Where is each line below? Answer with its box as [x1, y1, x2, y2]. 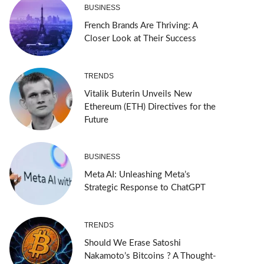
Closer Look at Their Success [84, 34, 196, 44]
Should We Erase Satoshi [84, 238, 181, 247]
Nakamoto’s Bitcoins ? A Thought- [84, 251, 216, 260]
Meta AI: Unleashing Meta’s [84, 170, 190, 180]
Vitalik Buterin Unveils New [84, 89, 192, 98]
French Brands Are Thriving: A [84, 21, 197, 31]
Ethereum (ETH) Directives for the [84, 102, 216, 111]
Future [84, 115, 108, 124]
